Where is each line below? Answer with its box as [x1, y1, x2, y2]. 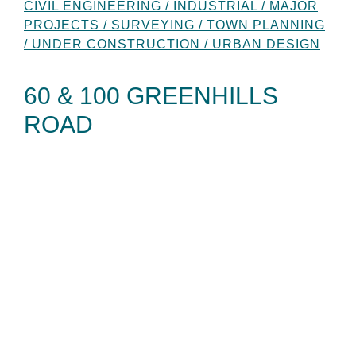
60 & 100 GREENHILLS [24, 82, 278, 109]
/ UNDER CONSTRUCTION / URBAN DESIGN [24, 37, 320, 51]
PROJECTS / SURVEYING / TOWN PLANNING [24, 17, 325, 32]
